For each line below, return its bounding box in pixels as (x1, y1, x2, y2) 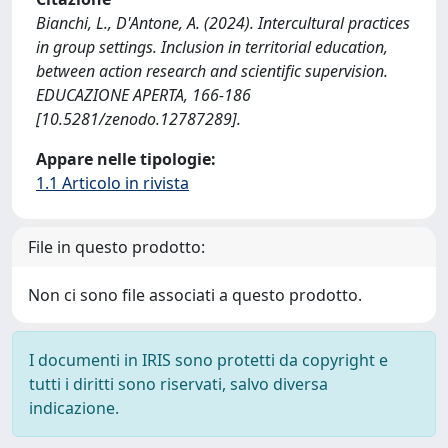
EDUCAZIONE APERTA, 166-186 (36, 84, 251, 106)
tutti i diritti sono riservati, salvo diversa (29, 373, 328, 395)
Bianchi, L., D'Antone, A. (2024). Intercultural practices (36, 12, 410, 34)
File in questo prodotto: (28, 236, 205, 258)
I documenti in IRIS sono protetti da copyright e (29, 349, 388, 371)
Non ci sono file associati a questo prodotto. (28, 284, 362, 306)
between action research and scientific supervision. (36, 60, 388, 82)
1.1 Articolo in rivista (36, 172, 189, 194)
